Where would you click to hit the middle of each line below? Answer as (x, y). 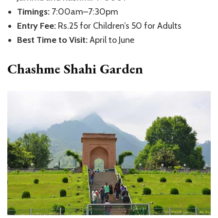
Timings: (33, 11)
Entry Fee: (36, 26)
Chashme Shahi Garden (75, 68)
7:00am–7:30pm (84, 11)
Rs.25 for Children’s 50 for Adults (119, 26)
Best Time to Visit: (52, 40)
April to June (111, 40)
